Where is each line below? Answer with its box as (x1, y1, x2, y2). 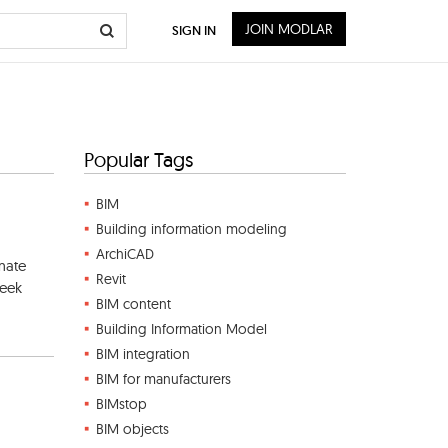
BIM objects (95, 420, 169, 438)
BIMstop (95, 395, 147, 413)
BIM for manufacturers (95, 370, 231, 388)
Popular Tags (83, 147, 193, 172)
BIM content (95, 295, 171, 313)
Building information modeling (95, 220, 287, 238)
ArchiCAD (95, 245, 154, 263)
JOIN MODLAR (245, 20, 333, 38)
